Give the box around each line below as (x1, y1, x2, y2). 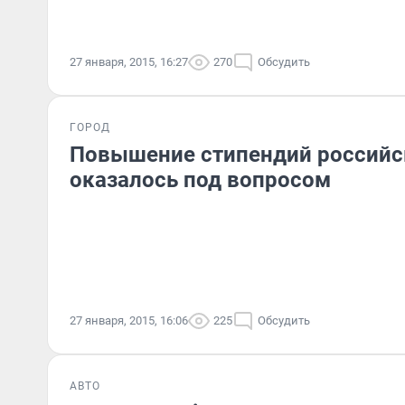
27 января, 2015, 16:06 (70, 314, 188, 327)
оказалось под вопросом (70, 167, 331, 193)
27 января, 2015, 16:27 (70, 55, 188, 69)
